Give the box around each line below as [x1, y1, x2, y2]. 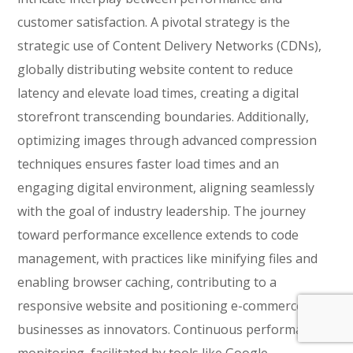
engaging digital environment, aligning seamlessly [17, 179, 315, 196]
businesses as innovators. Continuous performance [17, 321, 324, 338]
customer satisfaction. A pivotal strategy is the [17, 13, 291, 31]
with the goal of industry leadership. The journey [17, 203, 307, 220]
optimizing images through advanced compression [17, 132, 318, 149]
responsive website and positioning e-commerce [17, 297, 304, 314]
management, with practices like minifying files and [17, 250, 318, 267]
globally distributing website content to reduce [17, 61, 294, 78]
